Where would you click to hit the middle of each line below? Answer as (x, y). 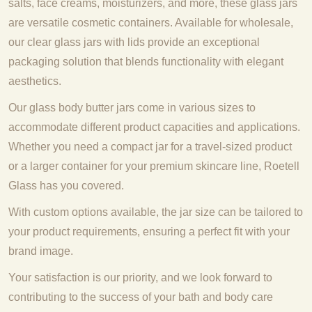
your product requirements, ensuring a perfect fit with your (149, 232)
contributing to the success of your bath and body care (141, 297)
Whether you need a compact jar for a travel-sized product (150, 147)
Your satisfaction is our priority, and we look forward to (140, 278)
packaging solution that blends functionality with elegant (146, 62)
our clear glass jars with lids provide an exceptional (134, 42)
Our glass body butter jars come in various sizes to (132, 108)
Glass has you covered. (66, 186)
